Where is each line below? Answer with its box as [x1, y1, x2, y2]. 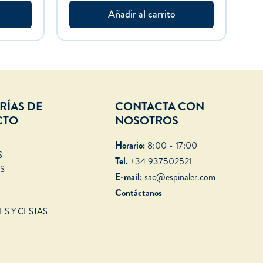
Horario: [115, 139, 145, 153]
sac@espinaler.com [144, 170, 216, 184]
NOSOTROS [115, 112, 178, 130]
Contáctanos [115, 186, 162, 200]
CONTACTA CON [115, 98, 204, 116]
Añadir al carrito [107, 6, 176, 22]
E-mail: [115, 170, 142, 184]
